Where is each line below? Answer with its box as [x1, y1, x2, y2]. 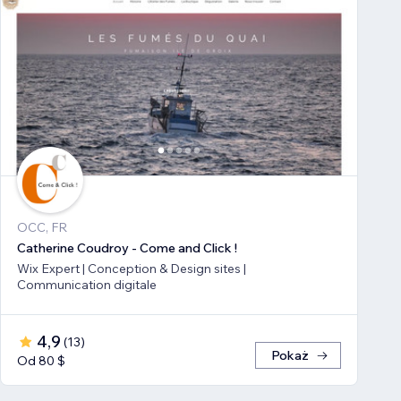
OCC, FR [17, 219, 67, 236]
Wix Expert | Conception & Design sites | [17, 260, 246, 277]
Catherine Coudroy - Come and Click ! [17, 240, 237, 257]
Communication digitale [17, 277, 157, 294]
